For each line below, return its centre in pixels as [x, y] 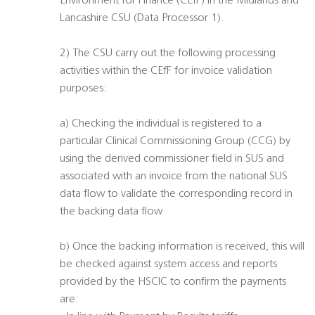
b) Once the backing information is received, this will [182, 247]
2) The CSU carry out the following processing [168, 54]
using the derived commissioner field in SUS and [172, 159]
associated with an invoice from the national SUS [174, 177]
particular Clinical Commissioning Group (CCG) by [175, 142]
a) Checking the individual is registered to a [161, 124]
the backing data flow [111, 212]
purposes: [83, 89]
